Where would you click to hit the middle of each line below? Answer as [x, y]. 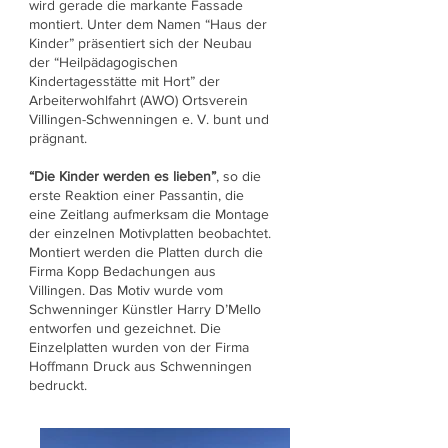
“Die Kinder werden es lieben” [122, 176]
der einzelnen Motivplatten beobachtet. [150, 233]
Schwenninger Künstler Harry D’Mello [145, 309]
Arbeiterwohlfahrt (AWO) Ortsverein [138, 100]
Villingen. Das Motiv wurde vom [126, 290]
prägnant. [58, 138]
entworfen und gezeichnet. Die [125, 328]
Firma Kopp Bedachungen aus [122, 271]
